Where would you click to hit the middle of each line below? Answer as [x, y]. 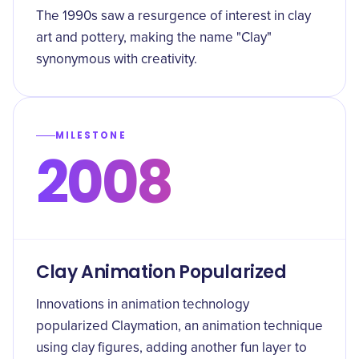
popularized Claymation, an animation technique [179, 327]
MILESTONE [91, 135]
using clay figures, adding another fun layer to [171, 348]
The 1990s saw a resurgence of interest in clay [173, 16]
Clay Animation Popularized [161, 272]
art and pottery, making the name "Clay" [154, 38]
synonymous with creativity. [117, 60]
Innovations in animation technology [143, 305]
